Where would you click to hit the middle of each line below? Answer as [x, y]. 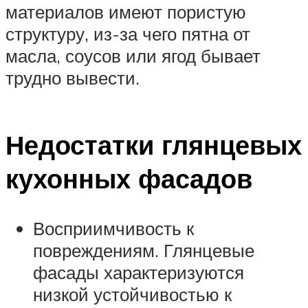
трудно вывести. [73, 77]
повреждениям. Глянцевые [144, 251]
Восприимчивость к [113, 229]
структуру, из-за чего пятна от [128, 33]
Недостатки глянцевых [154, 145]
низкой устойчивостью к [132, 295]
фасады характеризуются [139, 273]
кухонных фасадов [129, 179]
